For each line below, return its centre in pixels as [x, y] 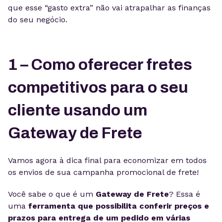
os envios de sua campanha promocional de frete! [103, 172]
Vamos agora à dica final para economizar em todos [107, 160]
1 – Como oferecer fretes [100, 65]
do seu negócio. [38, 20]
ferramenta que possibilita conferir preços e [117, 206]
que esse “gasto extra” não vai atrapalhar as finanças [109, 8]
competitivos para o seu [98, 87]
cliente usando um [78, 110]
